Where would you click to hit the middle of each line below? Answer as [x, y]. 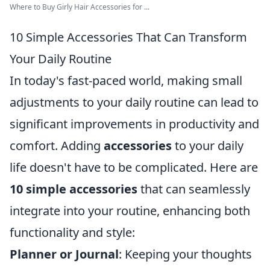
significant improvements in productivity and [134, 124]
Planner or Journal [64, 254]
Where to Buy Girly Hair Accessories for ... [80, 7]
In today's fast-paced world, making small [126, 80]
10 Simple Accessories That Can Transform [128, 37]
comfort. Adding [57, 146]
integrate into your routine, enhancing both [130, 211]
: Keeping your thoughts [185, 254]
